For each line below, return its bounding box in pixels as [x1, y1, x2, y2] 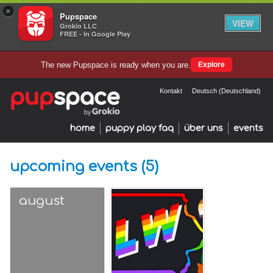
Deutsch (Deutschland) [192, 87, 261, 94]
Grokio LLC [60, 21, 97, 30]
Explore [198, 60, 225, 69]
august [19, 193, 65, 208]
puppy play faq [105, 123, 174, 133]
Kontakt [160, 87, 182, 94]
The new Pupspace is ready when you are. [41, 60, 191, 69]
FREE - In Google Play [60, 29, 130, 38]
